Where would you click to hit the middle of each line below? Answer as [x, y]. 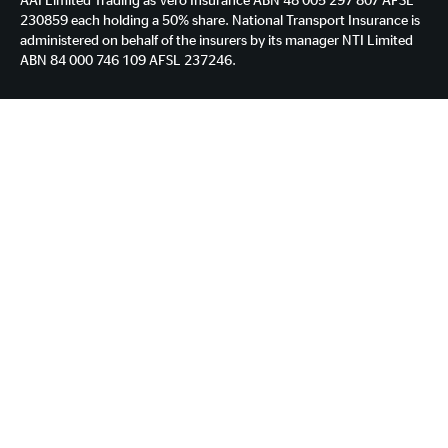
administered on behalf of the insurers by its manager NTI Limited [216, 39]
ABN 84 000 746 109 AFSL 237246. [128, 59]
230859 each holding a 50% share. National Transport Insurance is [220, 19]
